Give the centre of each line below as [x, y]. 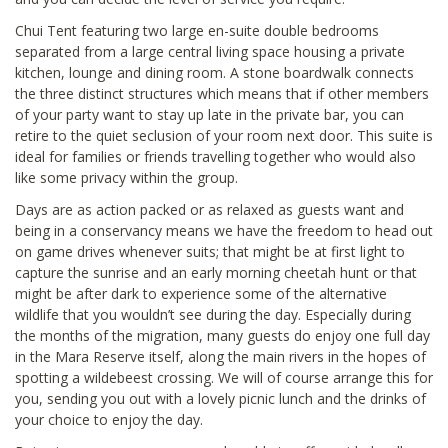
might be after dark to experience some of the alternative [201, 293]
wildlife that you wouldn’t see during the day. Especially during [213, 314]
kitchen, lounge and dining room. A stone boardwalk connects [214, 72]
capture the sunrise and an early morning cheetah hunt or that [216, 272]
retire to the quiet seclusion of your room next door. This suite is [224, 135]
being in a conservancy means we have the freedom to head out [224, 230]
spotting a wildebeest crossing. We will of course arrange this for [224, 377]
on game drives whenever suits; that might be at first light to [210, 251]
